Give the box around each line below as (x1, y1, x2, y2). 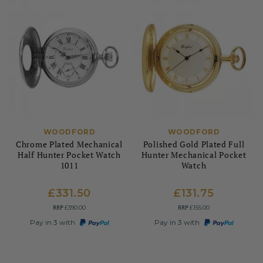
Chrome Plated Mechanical (16, 139, 123, 150)
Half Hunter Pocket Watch (18, 149, 121, 160)
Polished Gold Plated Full (143, 139, 245, 150)
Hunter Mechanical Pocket (141, 149, 247, 160)
